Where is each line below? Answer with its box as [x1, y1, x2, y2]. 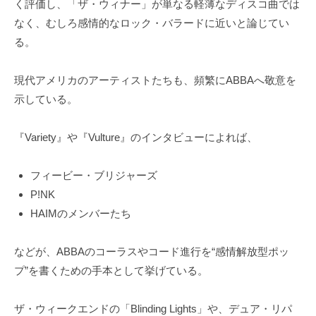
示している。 [14, 92, 78, 105]
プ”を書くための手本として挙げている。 [14, 264, 208, 276]
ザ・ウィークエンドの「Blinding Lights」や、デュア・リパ [14, 302, 292, 315]
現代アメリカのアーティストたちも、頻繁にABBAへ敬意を [14, 73, 296, 86]
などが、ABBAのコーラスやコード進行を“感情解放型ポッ [14, 245, 289, 257]
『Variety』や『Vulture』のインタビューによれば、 [14, 130, 257, 143]
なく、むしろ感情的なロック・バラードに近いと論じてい [14, 16, 289, 29]
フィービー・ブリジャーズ [30, 169, 157, 181]
